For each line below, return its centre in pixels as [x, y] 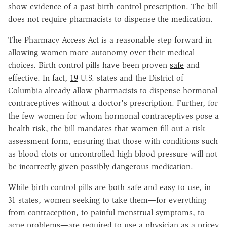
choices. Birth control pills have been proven [88, 65]
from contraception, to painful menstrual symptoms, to [106, 212]
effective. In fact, [38, 78]
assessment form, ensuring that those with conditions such [113, 141]
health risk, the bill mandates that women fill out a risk [107, 128]
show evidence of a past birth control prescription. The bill [113, 6]
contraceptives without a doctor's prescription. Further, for [113, 103]
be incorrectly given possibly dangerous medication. [101, 166]
